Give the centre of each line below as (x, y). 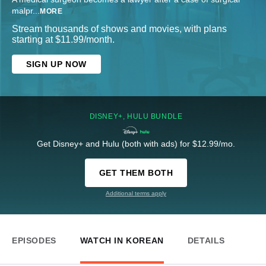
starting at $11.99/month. (63, 40)
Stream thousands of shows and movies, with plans (119, 29)
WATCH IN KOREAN (122, 241)
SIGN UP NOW (56, 64)
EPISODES (34, 241)
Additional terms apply (136, 194)
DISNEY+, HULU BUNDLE (136, 117)
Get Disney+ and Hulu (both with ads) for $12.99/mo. (136, 144)
